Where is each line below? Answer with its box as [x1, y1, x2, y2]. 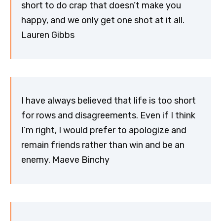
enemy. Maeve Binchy [21, 154, 110, 166]
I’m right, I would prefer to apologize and [21, 125, 186, 136]
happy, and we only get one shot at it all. [21, 15, 184, 26]
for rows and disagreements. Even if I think [21, 110, 195, 121]
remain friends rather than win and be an [21, 140, 184, 151]
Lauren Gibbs [21, 30, 74, 41]
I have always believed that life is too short [21, 95, 196, 107]
